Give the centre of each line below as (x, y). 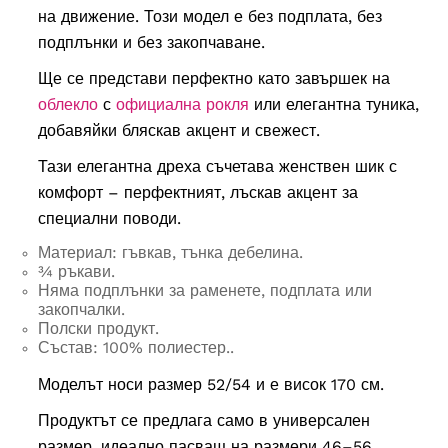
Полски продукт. (98, 329)
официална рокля (182, 105)
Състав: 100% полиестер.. (135, 348)
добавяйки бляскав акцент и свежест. (178, 131)
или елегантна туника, (333, 105)
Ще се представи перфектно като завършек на (213, 79)
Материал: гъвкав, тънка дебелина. (170, 253)
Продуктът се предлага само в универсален (203, 421)
